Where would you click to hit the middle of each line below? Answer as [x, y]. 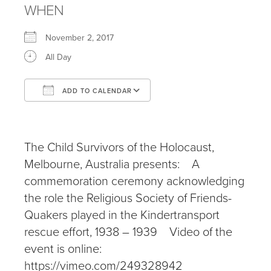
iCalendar [122, 113]
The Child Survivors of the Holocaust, [119, 146]
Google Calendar [106, 113]
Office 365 [154, 113]
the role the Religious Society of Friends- [128, 197]
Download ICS [71, 113]
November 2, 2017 [84, 38]
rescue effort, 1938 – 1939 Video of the [128, 231]
